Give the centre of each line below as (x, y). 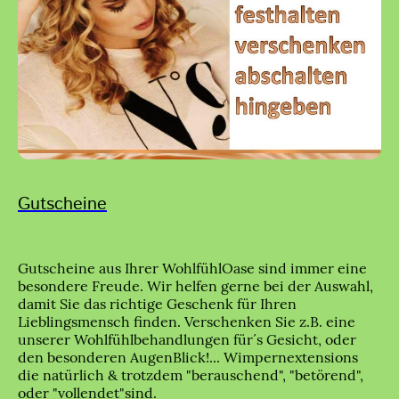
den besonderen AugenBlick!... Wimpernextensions (188, 357)
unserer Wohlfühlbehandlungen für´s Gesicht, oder (187, 339)
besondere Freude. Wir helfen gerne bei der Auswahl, (195, 285)
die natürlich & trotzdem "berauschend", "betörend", (191, 375)
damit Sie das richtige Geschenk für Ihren (157, 303)
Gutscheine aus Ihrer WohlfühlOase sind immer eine (192, 268)
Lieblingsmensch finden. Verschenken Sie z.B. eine (187, 321)
